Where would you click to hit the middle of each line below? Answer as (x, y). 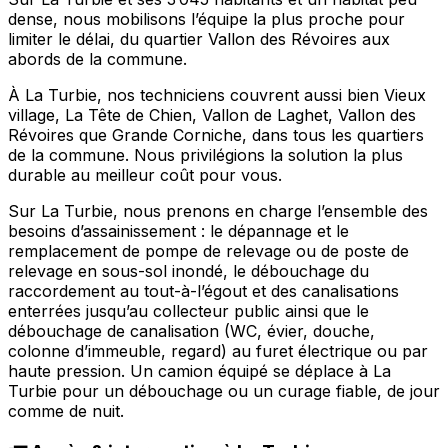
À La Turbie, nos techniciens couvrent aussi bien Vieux (217, 95)
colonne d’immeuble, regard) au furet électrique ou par (218, 351)
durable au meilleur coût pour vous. (145, 175)
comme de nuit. (66, 411)
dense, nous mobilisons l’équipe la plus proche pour (206, 19)
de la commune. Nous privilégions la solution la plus (205, 155)
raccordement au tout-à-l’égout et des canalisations (203, 291)
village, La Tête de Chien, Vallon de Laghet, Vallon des (212, 115)
